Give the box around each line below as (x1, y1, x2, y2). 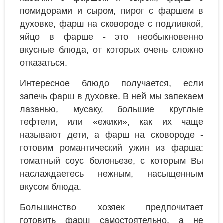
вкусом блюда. (20, 182, 81, 192)
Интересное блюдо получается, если (20, 78, 203, 89)
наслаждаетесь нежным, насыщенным (20, 169, 203, 179)
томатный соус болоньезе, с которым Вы (20, 156, 203, 166)
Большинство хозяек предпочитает (20, 202, 203, 213)
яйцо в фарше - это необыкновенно (20, 32, 203, 42)
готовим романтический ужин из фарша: (20, 143, 203, 153)
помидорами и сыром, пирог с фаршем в (20, 6, 203, 16)
